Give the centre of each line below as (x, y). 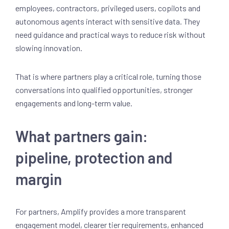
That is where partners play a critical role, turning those (108, 76)
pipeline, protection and (94, 157)
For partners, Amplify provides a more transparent (101, 211)
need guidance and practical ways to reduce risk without (110, 35)
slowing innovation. (50, 48)
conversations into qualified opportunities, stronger (104, 90)
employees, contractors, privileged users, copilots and (108, 8)
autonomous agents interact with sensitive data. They (108, 21)
